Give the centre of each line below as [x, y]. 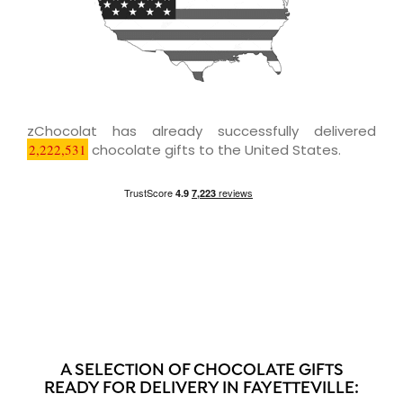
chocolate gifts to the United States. [215, 149]
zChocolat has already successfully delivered [201, 130]
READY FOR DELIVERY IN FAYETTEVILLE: [201, 389]
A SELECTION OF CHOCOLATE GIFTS [201, 371]
